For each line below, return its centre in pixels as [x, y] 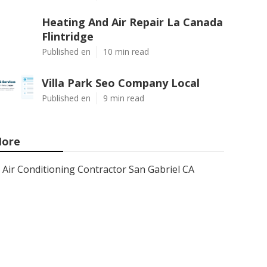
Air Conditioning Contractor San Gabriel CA [98, 169]
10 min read [126, 52]
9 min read [124, 98]
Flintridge [68, 36]
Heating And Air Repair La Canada [132, 22]
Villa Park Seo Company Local [121, 83]
